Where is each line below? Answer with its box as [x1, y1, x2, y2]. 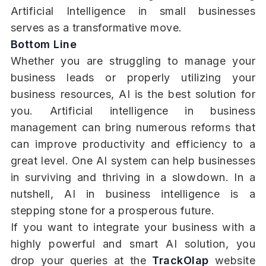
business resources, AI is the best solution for [10, 88, 256, 101]
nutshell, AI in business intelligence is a [10, 188, 256, 201]
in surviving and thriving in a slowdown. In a [10, 171, 256, 184]
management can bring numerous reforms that [10, 121, 256, 134]
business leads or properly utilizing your [10, 71, 256, 84]
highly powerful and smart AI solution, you [10, 237, 256, 251]
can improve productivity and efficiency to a [10, 138, 256, 151]
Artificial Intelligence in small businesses [10, 5, 256, 18]
